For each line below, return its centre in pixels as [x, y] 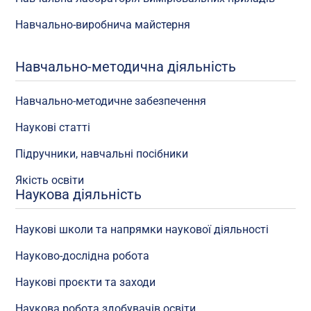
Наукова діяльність [79, 195]
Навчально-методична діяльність [126, 66]
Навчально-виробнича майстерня [103, 24]
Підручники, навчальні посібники [102, 154]
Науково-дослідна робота [83, 255]
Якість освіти [50, 180]
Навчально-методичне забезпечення [111, 101]
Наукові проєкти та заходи [86, 282]
